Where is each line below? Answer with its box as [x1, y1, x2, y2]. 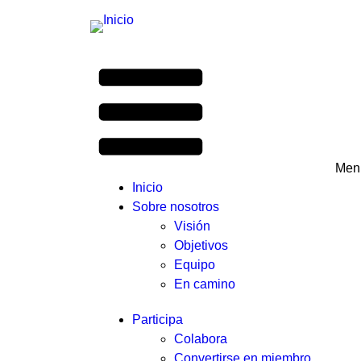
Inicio [132, 180, 163, 194]
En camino [174, 277, 235, 291]
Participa [132, 313, 183, 326]
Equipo [174, 258, 215, 272]
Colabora [174, 332, 227, 346]
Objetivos [174, 239, 228, 252]
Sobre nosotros [132, 200, 219, 214]
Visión [174, 219, 210, 233]
